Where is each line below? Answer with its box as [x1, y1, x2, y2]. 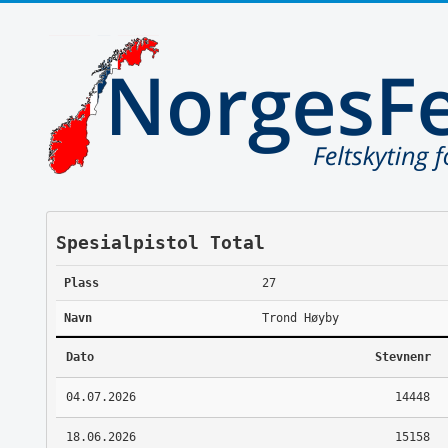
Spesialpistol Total [55, 231, 265, 253]
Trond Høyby [261, 310, 339, 325]
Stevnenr [374, 349, 431, 364]
